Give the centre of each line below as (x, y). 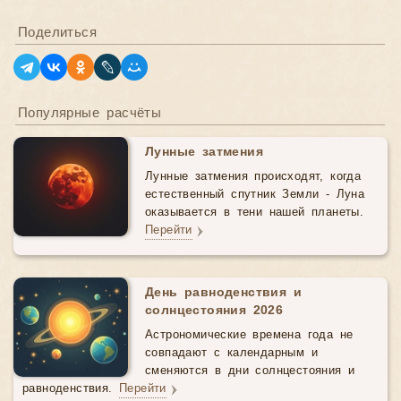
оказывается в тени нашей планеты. (255, 213)
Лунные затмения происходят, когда (253, 177)
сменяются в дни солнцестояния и (250, 371)
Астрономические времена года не (249, 335)
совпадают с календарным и (231, 353)
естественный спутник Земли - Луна (255, 195)
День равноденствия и (223, 293)
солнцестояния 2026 (214, 311)
